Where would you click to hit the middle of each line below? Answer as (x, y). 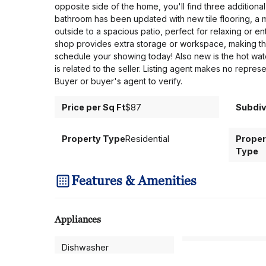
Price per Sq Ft (94, 107)
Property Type (94, 139)
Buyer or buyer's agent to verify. (118, 81)
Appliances (78, 219)
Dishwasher (85, 247)
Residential (147, 139)
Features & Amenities (134, 181)
